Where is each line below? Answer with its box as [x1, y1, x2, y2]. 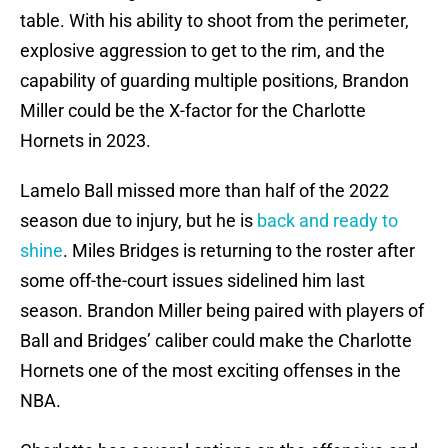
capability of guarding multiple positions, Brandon [20, 70, 409, 92]
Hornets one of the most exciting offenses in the [20, 360, 401, 382]
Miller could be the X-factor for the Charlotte [20, 100, 366, 122]
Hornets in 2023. [20, 130, 151, 152]
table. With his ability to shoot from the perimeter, [20, 10, 409, 32]
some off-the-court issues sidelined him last [20, 270, 365, 292]
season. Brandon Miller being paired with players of [20, 300, 424, 322]
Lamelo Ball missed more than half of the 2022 [20, 180, 389, 202]
